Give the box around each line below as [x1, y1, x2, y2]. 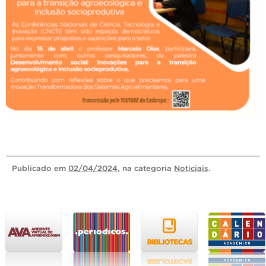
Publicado [12, 164, 54, 173]
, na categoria [118, 164, 174, 173]
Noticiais [174, 164, 208, 173]
